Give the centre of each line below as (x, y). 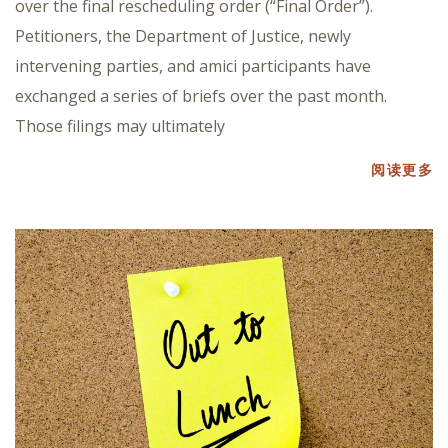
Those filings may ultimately (120, 125)
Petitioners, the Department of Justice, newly (183, 35)
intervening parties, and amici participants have (193, 65)
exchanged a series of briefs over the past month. (201, 95)
